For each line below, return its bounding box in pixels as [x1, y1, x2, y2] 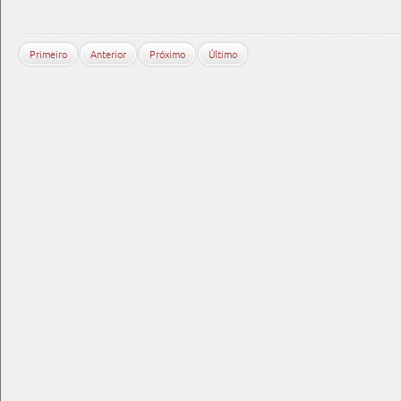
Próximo [149, 48, 185, 60]
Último [209, 48, 237, 60]
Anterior [90, 48, 126, 60]
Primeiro [30, 48, 67, 60]
